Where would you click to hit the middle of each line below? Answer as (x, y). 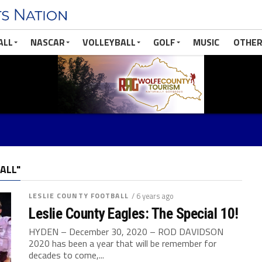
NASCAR (48, 42)
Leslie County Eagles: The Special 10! (134, 213)
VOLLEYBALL (109, 42)
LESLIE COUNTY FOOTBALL (79, 196)
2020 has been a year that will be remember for (123, 243)
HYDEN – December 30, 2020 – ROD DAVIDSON (126, 232)
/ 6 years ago (152, 196)
